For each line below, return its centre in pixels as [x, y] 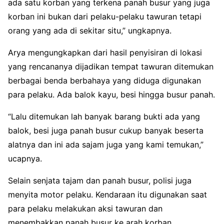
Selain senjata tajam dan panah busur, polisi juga [100, 180]
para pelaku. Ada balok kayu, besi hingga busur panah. [111, 94]
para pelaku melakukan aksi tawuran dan [85, 208]
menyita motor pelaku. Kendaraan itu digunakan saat [107, 194]
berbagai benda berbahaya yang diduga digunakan [104, 80]
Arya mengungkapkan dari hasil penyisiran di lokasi [105, 52]
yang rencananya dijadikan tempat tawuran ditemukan [111, 66]
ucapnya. [25, 158]
